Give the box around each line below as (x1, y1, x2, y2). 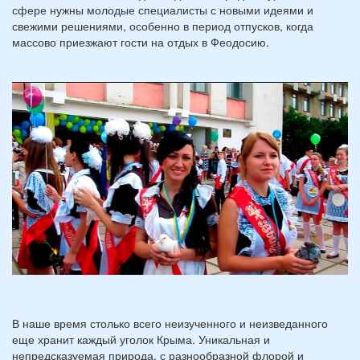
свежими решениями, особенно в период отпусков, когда (12, 18, 313, 34)
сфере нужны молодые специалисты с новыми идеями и (12, 2, 313, 18)
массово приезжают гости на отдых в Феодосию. (12, 34, 269, 50)
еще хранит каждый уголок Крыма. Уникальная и (12, 330, 270, 347)
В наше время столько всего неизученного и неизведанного (12, 314, 328, 331)
